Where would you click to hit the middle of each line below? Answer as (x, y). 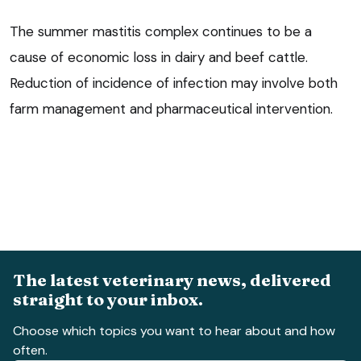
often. (30, 351)
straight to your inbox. (108, 299)
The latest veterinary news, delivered (172, 280)
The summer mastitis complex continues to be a (161, 32)
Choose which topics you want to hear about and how (174, 331)
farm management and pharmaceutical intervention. (171, 109)
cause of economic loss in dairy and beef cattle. (159, 58)
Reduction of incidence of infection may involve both (174, 83)
